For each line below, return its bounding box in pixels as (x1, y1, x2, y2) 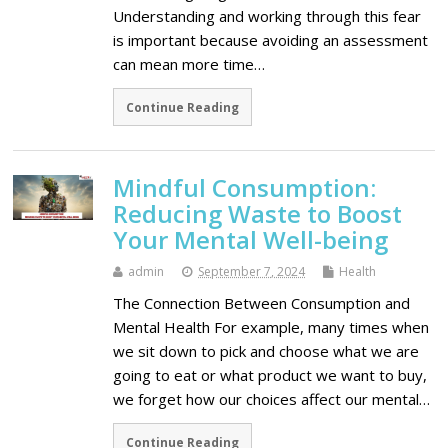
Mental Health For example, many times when (113, 316, 430, 337)
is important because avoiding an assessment (113, 30, 429, 51)
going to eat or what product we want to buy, (113, 364, 428, 385)
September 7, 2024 (198, 262, 306, 280)
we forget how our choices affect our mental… (113, 388, 431, 409)
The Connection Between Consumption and (113, 292, 411, 313)
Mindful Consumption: (113, 170, 377, 204)
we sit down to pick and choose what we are (113, 340, 420, 361)
